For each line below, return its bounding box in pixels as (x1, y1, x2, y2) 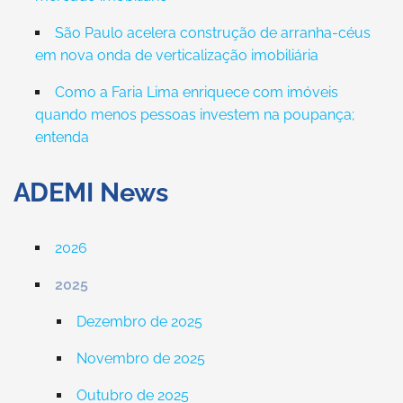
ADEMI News (13, 177, 169, 208)
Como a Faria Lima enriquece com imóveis (54, 84, 338, 101)
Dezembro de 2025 (76, 313, 202, 330)
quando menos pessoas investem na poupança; (34, 106, 354, 123)
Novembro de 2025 (76, 350, 205, 367)
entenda (34, 129, 89, 146)
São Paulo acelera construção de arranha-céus (54, 24, 371, 41)
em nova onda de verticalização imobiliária (34, 47, 318, 64)
